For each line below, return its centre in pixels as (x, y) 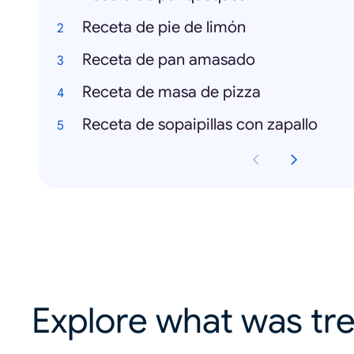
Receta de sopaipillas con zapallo (200, 124)
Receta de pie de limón (164, 27)
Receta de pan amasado (169, 60)
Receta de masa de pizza (171, 92)
